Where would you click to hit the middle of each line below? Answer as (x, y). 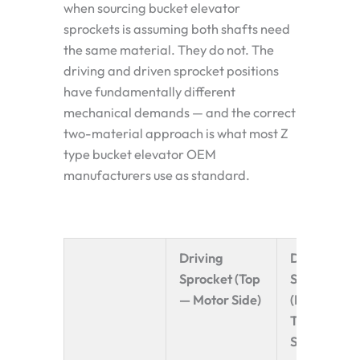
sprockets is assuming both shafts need (177, 29)
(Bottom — (321, 299)
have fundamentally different (149, 91)
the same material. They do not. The (169, 49)
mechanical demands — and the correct (180, 112)
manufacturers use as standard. (157, 175)
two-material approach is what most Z (176, 133)
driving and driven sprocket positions (171, 70)
